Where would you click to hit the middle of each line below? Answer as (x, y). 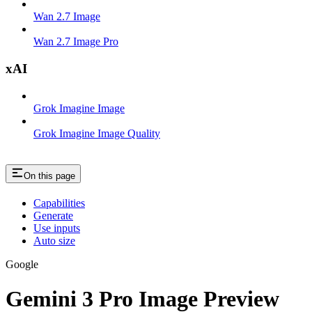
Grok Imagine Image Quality (97, 133)
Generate (53, 216)
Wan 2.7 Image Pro (76, 42)
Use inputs (57, 228)
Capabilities (59, 203)
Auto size (54, 241)
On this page (49, 176)
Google (22, 265)
